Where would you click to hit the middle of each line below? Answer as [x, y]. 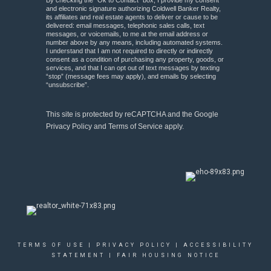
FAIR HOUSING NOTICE [168, 255]
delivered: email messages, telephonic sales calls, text [125, 25]
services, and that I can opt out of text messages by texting [133, 68]
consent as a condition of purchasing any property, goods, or [135, 59]
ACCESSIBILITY [218, 245]
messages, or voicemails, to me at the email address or [127, 34]
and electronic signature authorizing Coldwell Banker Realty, [133, 8]
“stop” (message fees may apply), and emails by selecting [131, 76]
